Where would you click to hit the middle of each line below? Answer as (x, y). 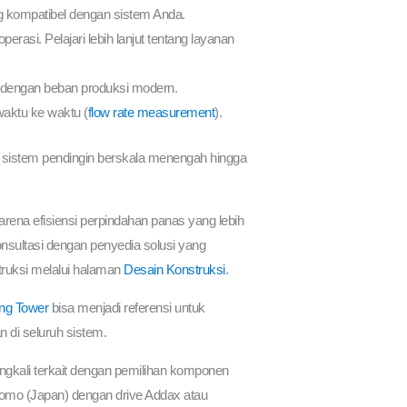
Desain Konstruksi (174, 269)
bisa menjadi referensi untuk (127, 307)
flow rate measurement (151, 113)
